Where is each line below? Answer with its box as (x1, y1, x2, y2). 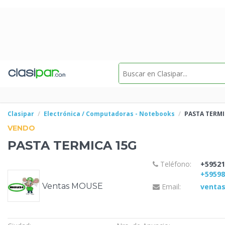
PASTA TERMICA (8, 138, 116, 153)
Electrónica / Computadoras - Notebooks (44, 109, 175, 118)
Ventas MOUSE (42, 181, 103, 191)
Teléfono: (158, 159, 191, 169)
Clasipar (8, 109, 34, 118)
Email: (159, 182, 181, 192)
